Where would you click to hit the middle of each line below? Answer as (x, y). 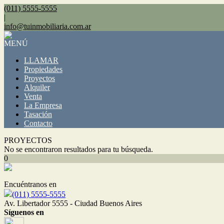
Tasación (38, 114)
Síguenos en (24, 212)
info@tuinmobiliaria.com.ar (47, 26)
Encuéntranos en (30, 184)
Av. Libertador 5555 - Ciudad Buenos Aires (73, 203)
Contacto (38, 123)
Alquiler (37, 87)
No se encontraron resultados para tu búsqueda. (78, 149)
